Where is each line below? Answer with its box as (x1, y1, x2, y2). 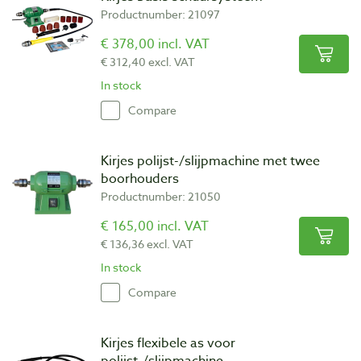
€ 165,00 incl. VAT (101, 216, 209, 236)
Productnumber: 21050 (101, 188, 221, 204)
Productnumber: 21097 (101, 6, 220, 22)
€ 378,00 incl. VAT (101, 34, 210, 54)
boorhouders (101, 168, 179, 189)
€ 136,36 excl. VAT (101, 235, 193, 251)
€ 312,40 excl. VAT (101, 53, 195, 69)
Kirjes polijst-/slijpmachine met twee (101, 151, 320, 171)
